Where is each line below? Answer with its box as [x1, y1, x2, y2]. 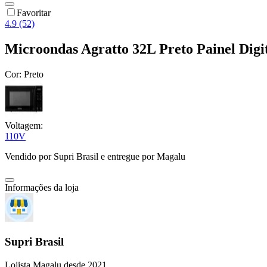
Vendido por [5, 151, 54, 162]
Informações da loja [5, 182, 79, 193]
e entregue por [98, 151, 154, 162]
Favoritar [17, 8, 51, 18]
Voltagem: [5, 120, 43, 131]
